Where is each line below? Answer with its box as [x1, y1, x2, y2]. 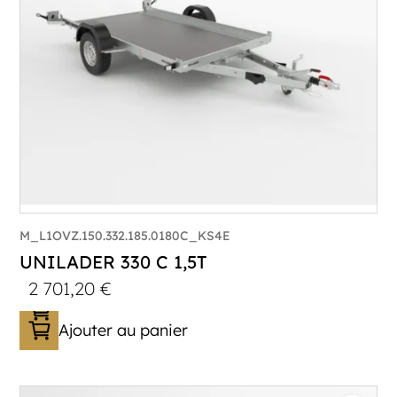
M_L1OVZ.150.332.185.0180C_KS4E [19, 227, 231, 244]
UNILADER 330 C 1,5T [19, 250, 208, 273]
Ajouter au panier [58, 319, 189, 340]
